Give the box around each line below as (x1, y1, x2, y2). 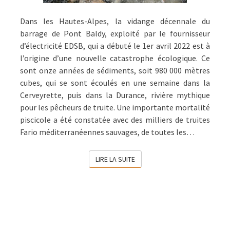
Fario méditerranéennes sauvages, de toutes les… (20, 126, 195, 137)
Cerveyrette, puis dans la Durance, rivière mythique (20, 89, 210, 100)
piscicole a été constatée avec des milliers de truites (20, 114, 210, 125)
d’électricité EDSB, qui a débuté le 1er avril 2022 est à (20, 40, 210, 51)
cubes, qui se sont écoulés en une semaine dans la (20, 77, 210, 88)
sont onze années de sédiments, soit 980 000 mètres (20, 65, 210, 75)
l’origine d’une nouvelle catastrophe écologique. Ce (20, 52, 210, 63)
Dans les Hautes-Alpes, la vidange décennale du (20, 15, 210, 26)
